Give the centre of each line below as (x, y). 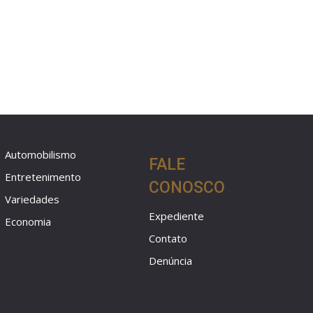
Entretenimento (43, 177)
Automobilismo (40, 155)
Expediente (177, 216)
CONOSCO (187, 188)
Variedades (32, 199)
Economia (28, 222)
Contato (168, 239)
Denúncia (171, 261)
